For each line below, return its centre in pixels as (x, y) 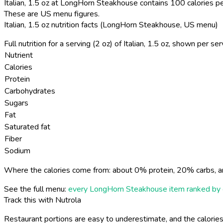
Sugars (16, 103)
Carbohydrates (30, 91)
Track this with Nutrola (43, 200)
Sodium (17, 151)
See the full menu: (36, 189)
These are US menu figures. (52, 14)
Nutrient (19, 55)
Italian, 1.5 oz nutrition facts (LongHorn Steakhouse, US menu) (111, 25)
